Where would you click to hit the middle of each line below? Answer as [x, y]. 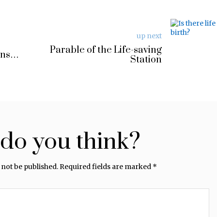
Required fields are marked [106, 167]
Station [146, 60]
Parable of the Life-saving [106, 50]
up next [149, 36]
